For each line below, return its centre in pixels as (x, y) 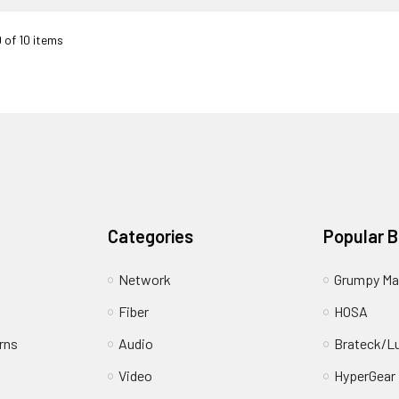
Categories (151, 236)
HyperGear (364, 376)
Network (145, 280)
